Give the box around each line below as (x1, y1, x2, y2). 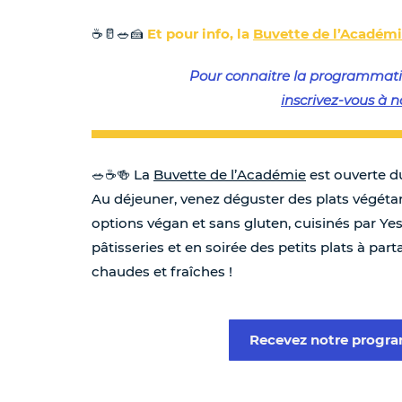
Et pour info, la (144, 25, 253, 42)
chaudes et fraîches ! (92, 262, 232, 280)
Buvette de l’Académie (153, 165, 306, 183)
